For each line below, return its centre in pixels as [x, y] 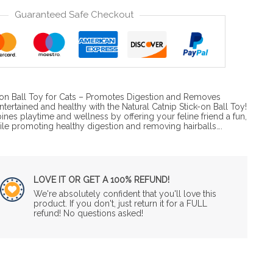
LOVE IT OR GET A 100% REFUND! [101, 179]
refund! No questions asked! [88, 213]
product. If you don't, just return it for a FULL [120, 203]
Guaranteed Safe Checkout [74, 14]
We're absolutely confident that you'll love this [125, 193]
